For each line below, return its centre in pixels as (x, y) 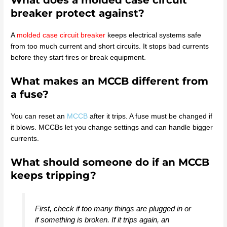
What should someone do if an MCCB (110, 162)
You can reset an (39, 116)
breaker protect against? (78, 13)
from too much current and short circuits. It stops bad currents (110, 47)
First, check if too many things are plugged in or (113, 209)
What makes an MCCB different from (110, 81)
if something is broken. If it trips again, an (102, 220)
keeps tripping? (54, 175)
